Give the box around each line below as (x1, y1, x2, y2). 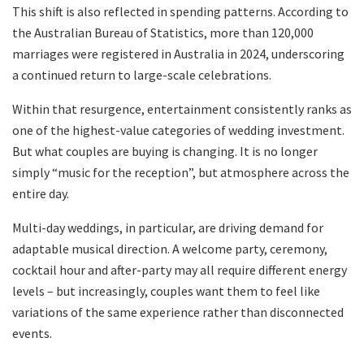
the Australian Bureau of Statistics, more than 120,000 (12, 24, 314, 41)
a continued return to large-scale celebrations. (12, 66, 271, 83)
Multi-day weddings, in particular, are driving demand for (12, 219, 323, 236)
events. (12, 324, 52, 341)
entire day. (12, 184, 69, 201)
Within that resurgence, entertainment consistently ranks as (12, 100, 352, 117)
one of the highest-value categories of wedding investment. (12, 121, 344, 138)
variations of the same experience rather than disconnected (12, 303, 344, 320)
